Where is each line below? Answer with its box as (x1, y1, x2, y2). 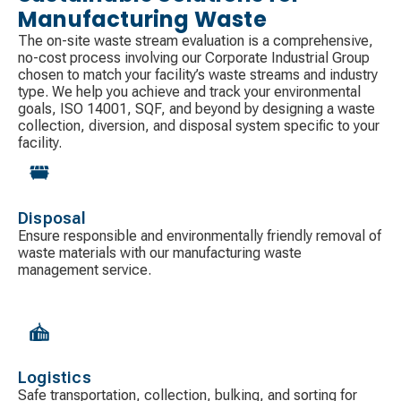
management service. (18, 260, 151, 278)
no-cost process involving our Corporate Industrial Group (18, 48, 370, 66)
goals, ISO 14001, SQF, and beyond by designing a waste (18, 99, 375, 117)
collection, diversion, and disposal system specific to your (18, 116, 380, 134)
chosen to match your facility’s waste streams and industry (18, 65, 378, 83)
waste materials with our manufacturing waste (18, 243, 302, 261)
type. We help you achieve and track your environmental (18, 82, 361, 100)
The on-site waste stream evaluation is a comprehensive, (18, 31, 373, 49)
